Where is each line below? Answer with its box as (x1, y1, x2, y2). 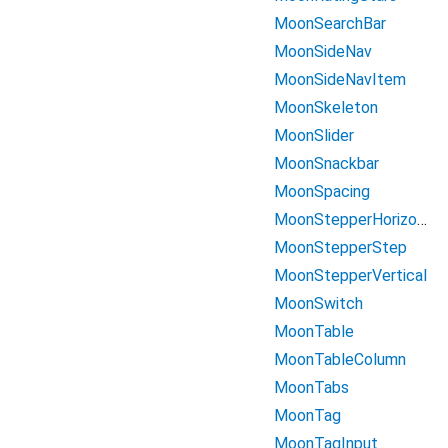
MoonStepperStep (274, 238, 407, 257)
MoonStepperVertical (274, 266, 427, 285)
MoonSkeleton (274, 98, 378, 117)
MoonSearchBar (274, 14, 386, 33)
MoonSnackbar (274, 154, 379, 173)
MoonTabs (274, 378, 349, 397)
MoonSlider (274, 126, 354, 145)
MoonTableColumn (274, 350, 406, 369)
